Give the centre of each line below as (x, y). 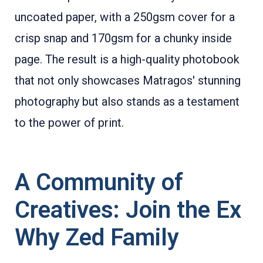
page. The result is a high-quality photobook (127, 59)
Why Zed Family (97, 237)
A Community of (99, 182)
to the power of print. (69, 123)
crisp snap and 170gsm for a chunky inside (123, 38)
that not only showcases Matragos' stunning (128, 80)
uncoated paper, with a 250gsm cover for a (125, 17)
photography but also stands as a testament (127, 102)
